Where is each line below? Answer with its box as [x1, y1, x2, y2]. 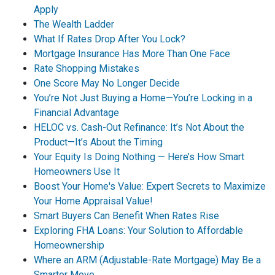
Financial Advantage [34, 107, 119, 118]
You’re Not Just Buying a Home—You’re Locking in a [34, 92, 252, 104]
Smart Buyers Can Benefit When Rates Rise [34, 210, 219, 222]
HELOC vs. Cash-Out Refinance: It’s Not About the [34, 122, 244, 133]
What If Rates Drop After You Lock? [34, 33, 185, 45]
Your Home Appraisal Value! [34, 195, 153, 207]
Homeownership [34, 239, 104, 251]
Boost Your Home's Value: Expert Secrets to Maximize [34, 180, 266, 192]
